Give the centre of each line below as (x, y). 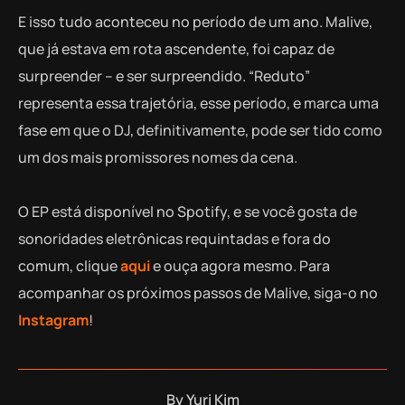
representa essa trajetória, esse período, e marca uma (198, 103)
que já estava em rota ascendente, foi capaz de (176, 48)
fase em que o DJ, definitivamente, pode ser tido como (200, 130)
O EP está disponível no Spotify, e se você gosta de (188, 211)
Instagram (53, 320)
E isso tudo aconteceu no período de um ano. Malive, (195, 21)
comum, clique (69, 265)
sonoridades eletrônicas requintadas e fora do (174, 238)
